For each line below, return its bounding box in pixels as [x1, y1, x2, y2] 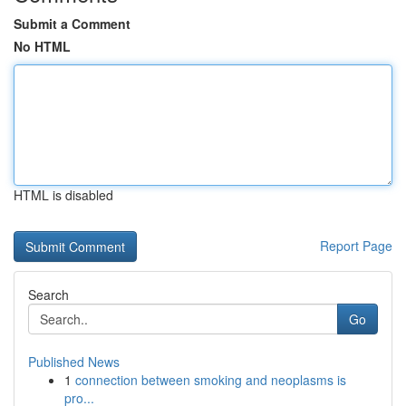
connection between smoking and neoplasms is [75, 371, 346, 389]
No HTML [14, 37, 71, 55]
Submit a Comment [14, 14, 130, 33]
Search [28, 285, 69, 304]
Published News [28, 353, 120, 371]
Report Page [320, 237, 392, 255]
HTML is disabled [14, 186, 113, 204]
